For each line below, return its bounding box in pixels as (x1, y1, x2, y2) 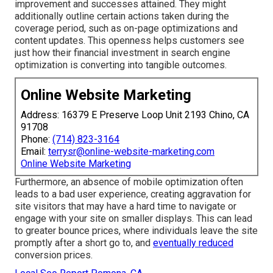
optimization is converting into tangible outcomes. (15, 59, 227, 71)
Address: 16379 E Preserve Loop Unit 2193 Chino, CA (21, 109, 249, 121)
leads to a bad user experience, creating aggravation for (15, 188, 251, 200)
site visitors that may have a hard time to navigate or (15, 200, 236, 213)
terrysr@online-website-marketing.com (48, 146, 214, 158)
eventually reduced (153, 237, 233, 249)
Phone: (21, 133, 52, 146)
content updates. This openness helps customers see (15, 35, 244, 47)
